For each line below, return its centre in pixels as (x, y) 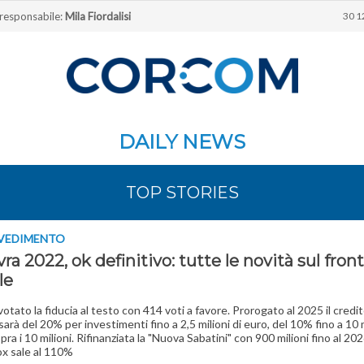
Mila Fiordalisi (98, 16)
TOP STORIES (182, 193)
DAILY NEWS (182, 142)
